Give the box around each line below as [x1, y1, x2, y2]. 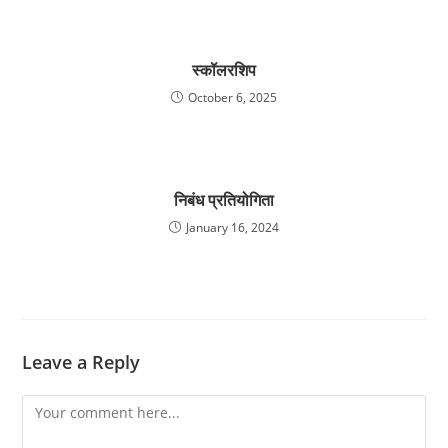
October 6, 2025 [188, 88, 277, 106]
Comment [21, 396, 87, 416]
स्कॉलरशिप [192, 58, 256, 81]
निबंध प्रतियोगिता [174, 188, 274, 211]
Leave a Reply [22, 349, 141, 374]
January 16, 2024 [186, 218, 279, 236]
